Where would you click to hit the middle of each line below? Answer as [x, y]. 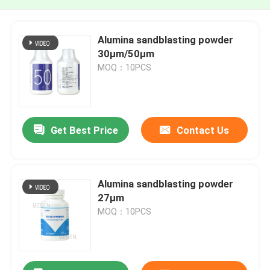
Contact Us [202, 130]
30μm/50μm [126, 53]
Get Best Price [84, 130]
